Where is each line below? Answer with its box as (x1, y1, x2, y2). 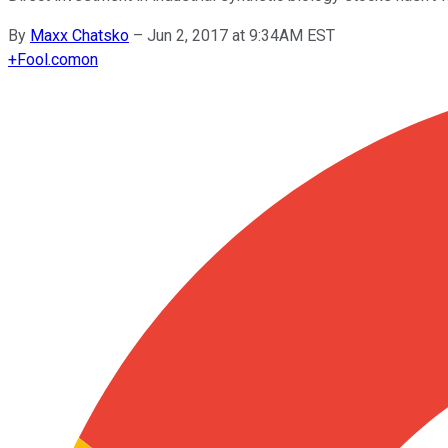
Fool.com (17, 49, 81, 69)
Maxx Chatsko (30, 25, 129, 45)
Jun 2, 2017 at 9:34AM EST (147, 25, 335, 45)
